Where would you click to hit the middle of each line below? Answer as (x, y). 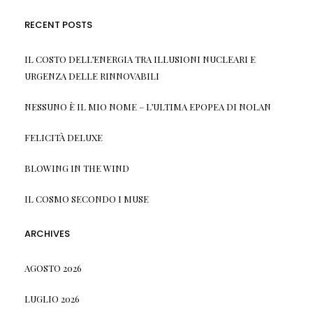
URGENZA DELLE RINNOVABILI (92, 75)
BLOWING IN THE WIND (77, 168)
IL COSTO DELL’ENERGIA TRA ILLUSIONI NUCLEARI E (140, 59)
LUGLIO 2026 (52, 298)
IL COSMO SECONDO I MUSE (86, 198)
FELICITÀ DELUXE (63, 137)
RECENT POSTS (58, 24)
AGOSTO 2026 (53, 268)
